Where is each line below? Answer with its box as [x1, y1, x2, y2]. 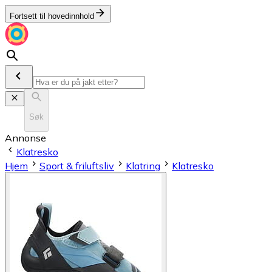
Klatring [126, 159, 160, 172]
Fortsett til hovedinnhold [10, 12, 94, 21]
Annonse [5, 131, 46, 144]
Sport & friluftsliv [39, 159, 114, 172]
